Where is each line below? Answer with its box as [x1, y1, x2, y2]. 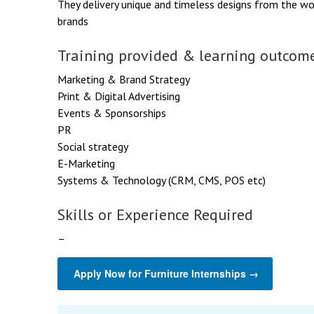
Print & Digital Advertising [57, 88, 180, 103]
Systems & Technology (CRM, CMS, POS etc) [57, 172, 266, 187]
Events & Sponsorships [57, 105, 166, 120]
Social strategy [57, 139, 128, 153]
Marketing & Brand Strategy [57, 71, 190, 86]
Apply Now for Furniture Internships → [74, 266, 259, 280]
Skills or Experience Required [57, 204, 253, 224]
